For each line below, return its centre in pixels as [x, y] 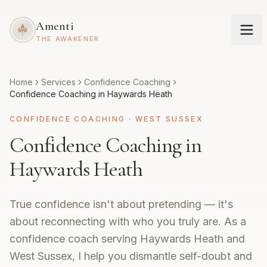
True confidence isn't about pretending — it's [121, 204]
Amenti [55, 26]
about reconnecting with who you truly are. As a [128, 221]
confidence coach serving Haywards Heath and [127, 239]
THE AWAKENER [68, 38]
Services [58, 82]
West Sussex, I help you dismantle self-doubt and [131, 256]
